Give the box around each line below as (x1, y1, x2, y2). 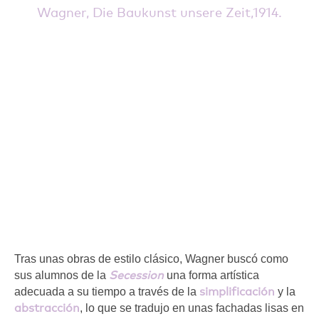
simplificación (199, 284, 275, 298)
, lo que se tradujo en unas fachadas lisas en (80, 301, 304, 314)
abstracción (14, 300, 80, 315)
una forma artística (164, 268, 259, 281)
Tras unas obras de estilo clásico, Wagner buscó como (14, 252, 288, 265)
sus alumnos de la (14, 268, 109, 281)
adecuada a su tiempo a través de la (14, 285, 199, 298)
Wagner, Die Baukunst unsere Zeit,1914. (37, 4, 282, 20)
